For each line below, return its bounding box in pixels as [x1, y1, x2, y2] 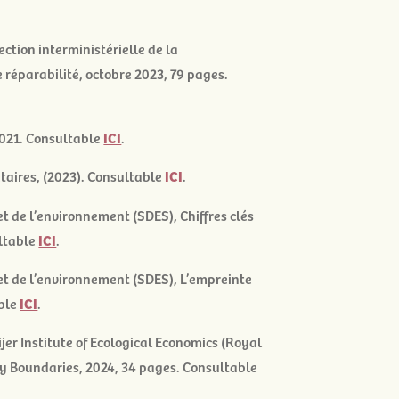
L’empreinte [180, 268, 253, 288]
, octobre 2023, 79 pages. [79, 63, 229, 84]
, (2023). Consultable [37, 166, 166, 186]
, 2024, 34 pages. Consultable [79, 356, 258, 377]
